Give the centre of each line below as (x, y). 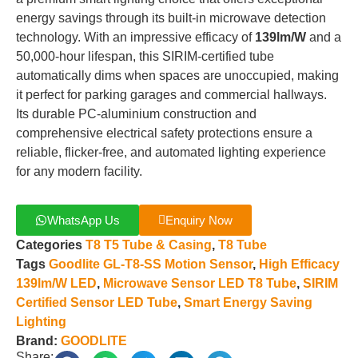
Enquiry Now (199, 220)
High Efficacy (299, 264)
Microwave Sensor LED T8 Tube (200, 283)
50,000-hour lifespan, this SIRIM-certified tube (145, 56)
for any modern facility (78, 171)
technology (47, 37)
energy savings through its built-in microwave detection (171, 18)
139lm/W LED (56, 283)
